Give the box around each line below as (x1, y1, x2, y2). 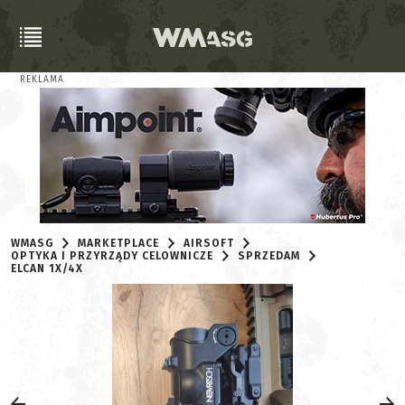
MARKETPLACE (78, 237, 160, 250)
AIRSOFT (184, 237, 235, 250)
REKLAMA (20, 74, 64, 85)
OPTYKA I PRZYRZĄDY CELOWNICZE (11, 250, 213, 262)
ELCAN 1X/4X (11, 262, 83, 275)
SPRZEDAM (238, 250, 301, 262)
